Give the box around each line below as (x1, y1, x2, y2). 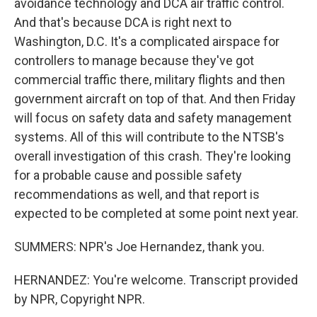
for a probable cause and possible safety (14, 168, 242, 183)
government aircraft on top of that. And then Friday (14, 91, 296, 106)
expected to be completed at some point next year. (14, 206, 299, 221)
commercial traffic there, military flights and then (14, 72, 285, 87)
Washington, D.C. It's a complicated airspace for (14, 34, 279, 49)
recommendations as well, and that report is (14, 187, 260, 202)
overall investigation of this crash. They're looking (14, 149, 291, 163)
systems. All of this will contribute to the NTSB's (14, 129, 284, 144)
